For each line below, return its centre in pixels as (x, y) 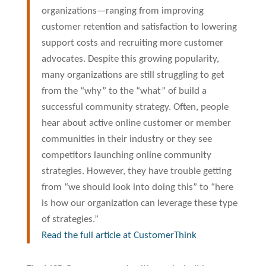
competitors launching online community (126, 155)
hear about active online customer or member (136, 123)
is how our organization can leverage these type (139, 203)
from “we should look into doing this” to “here (137, 187)
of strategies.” (70, 219)
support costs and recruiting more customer (132, 43)
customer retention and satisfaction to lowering (139, 27)
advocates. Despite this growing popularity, (130, 59)
